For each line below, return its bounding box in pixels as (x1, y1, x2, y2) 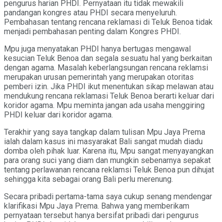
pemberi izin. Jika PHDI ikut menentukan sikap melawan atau (4, 81, 214, 91)
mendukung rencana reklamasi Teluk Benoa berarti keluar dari (4, 91, 214, 101)
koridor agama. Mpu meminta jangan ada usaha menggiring (4, 100, 205, 110)
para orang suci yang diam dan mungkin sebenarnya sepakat (4, 155, 211, 165)
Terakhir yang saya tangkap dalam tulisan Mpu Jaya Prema (4, 127, 205, 137)
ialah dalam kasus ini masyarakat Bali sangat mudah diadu (4, 136, 203, 146)
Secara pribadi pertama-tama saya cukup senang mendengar (4, 191, 212, 201)
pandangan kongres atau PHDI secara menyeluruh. (4, 7, 177, 17)
